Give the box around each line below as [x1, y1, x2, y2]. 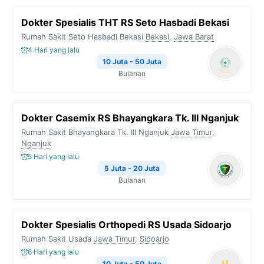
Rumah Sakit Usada [21, 234, 91, 243]
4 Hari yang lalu [28, 45, 80, 54]
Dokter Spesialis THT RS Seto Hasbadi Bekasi [21, 16, 229, 28]
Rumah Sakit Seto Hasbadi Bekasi [21, 32, 143, 41]
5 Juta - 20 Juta [104, 164, 160, 173]
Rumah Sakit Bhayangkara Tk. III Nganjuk [21, 127, 169, 137]
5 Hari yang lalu [28, 152, 79, 161]
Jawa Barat [174, 32, 214, 41]
